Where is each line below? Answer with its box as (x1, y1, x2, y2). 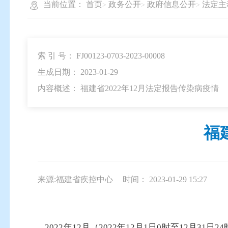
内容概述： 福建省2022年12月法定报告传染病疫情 (37, 84, 219, 93)
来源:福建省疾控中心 (37, 175, 113, 184)
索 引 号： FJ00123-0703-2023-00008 (37, 51, 165, 61)
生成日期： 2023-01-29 (37, 68, 118, 77)
